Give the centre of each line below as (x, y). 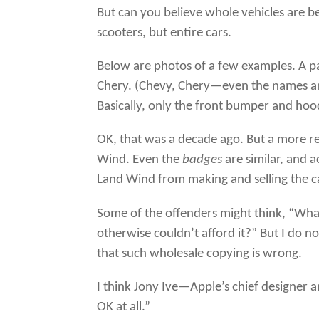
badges (203, 160)
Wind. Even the (140, 160)
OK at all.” (124, 307)
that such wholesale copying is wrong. (200, 253)
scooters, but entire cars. (164, 33)
